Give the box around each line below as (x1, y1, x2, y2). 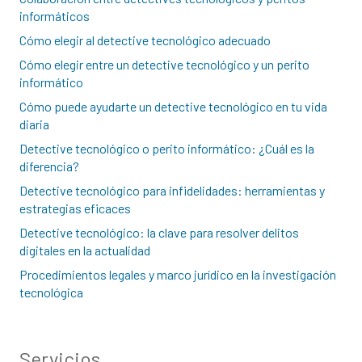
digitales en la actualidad (19, 242, 150, 259)
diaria (19, 116, 49, 133)
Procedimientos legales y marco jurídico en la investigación (19, 267, 336, 283)
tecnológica (19, 284, 83, 301)
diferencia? (19, 158, 79, 175)
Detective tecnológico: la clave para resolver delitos (19, 225, 299, 241)
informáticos (19, 8, 90, 24)
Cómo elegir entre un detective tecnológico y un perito (19, 57, 309, 73)
